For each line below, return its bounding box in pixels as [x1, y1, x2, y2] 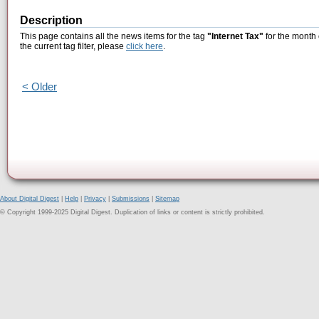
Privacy [84, 195, 106, 202]
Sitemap [155, 195, 179, 202]
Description [20, 14, 83, 27]
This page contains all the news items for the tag [20, 31, 207, 42]
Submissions [112, 195, 150, 202]
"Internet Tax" [207, 31, 263, 42]
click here [126, 41, 163, 52]
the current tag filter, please [20, 41, 126, 52]
